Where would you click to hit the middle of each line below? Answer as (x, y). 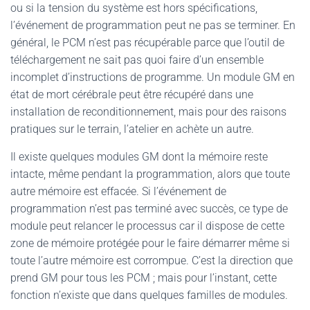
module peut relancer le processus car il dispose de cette (147, 226)
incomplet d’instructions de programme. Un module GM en (153, 77)
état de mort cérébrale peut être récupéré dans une (132, 94)
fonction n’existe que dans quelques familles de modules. (149, 295)
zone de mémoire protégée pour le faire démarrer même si (150, 243)
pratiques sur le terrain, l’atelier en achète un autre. (132, 129)
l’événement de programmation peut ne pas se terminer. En (153, 25)
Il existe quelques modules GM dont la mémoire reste (139, 157)
